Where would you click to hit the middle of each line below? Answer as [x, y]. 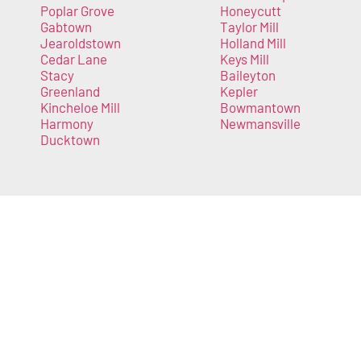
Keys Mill [244, 58]
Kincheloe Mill [80, 107]
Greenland [70, 91]
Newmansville [260, 123]
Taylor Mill [249, 26]
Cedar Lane [74, 58]
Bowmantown [260, 107]
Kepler [239, 91]
